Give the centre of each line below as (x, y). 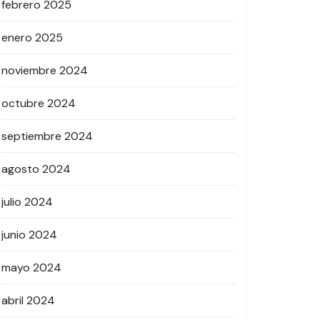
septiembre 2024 (47, 136)
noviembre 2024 (45, 71)
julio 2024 (27, 202)
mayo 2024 (31, 268)
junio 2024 (29, 235)
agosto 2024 (36, 169)
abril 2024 (28, 301)
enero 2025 (32, 38)
